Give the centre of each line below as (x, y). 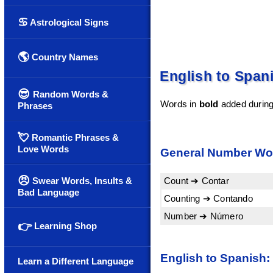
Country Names (64, 57)
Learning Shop (64, 226)
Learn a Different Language (76, 261)
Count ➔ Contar (197, 180)
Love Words (43, 149)
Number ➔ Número (204, 216)
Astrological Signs (68, 22)
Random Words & (71, 94)
